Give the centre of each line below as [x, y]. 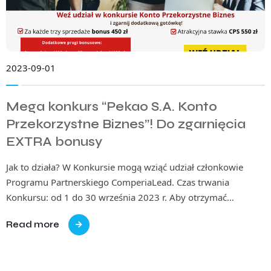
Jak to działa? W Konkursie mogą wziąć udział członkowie [125, 167]
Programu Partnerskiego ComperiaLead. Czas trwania [118, 182]
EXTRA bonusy [54, 142]
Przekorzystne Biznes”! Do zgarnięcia [126, 125]
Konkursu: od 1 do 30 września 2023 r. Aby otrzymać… [120, 198]
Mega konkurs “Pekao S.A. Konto [112, 107]
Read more [33, 225]
